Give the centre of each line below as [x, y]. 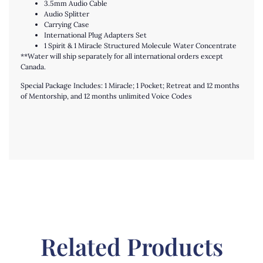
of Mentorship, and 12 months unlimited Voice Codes [106, 96]
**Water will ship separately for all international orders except [122, 56]
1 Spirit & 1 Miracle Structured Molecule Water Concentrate [140, 45]
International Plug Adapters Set [95, 35]
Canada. [33, 66]
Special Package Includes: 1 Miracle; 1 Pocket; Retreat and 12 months [130, 86]
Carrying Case [67, 24]
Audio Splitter [67, 14]
